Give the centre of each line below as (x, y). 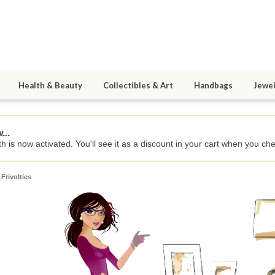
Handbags (213, 86)
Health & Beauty (50, 86)
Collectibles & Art (138, 86)
